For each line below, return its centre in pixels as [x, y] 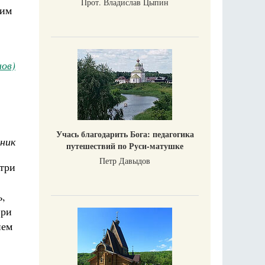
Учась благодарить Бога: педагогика [125, 134]
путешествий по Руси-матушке [125, 146]
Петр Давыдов [125, 161]
